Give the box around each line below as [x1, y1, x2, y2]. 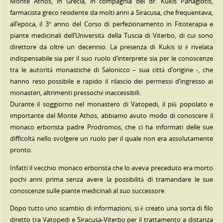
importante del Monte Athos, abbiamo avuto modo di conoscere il [9, 111, 214, 120]
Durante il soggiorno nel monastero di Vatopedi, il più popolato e [9, 100, 214, 109]
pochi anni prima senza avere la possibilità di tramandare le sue [9, 175, 214, 184]
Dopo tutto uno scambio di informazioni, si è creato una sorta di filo [9, 204, 214, 213]
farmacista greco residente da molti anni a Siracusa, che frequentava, [9, 8, 214, 17]
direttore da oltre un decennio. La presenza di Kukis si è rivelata [9, 43, 214, 52]
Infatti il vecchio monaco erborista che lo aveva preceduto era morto [9, 163, 214, 172]
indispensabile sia [9, 54, 65, 63]
